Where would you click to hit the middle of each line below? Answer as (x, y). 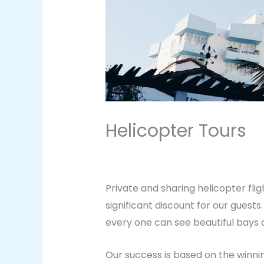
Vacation (221, 154)
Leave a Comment (148, 154)
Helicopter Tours (176, 131)
